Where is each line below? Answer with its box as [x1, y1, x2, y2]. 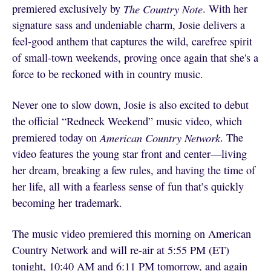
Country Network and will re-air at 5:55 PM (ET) [11, 242, 229, 257]
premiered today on [11, 129, 100, 145]
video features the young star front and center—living [11, 146, 247, 161]
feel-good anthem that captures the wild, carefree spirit [11, 33, 252, 48]
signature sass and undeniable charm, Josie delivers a [11, 17, 245, 32]
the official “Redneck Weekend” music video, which [11, 113, 242, 128]
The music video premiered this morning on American [11, 226, 251, 241]
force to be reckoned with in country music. [11, 66, 203, 81]
